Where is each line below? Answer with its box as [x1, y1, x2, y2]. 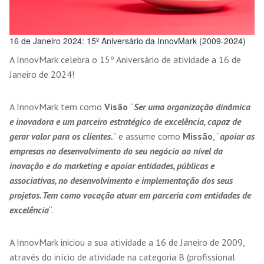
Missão [183, 130, 213, 142]
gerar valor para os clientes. [9, 130, 113, 142]
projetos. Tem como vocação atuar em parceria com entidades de [9, 189, 251, 201]
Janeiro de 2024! [9, 68, 74, 80]
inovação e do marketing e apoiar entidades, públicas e [9, 160, 214, 171]
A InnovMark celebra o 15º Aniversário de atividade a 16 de [9, 54, 241, 65]
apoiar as [220, 130, 255, 142]
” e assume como [113, 130, 183, 142]
